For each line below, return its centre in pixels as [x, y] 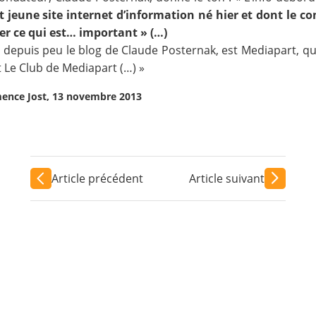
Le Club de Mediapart [61, 68]
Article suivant [227, 178]
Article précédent [97, 178]
